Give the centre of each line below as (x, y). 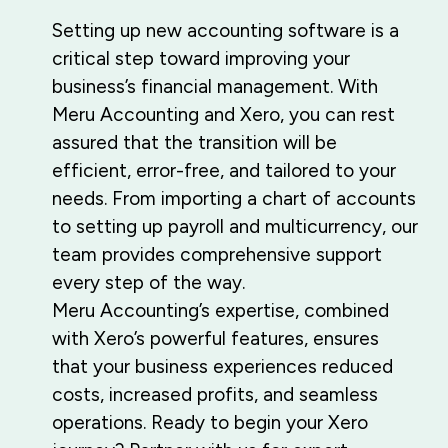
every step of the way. (148, 283)
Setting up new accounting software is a (225, 31)
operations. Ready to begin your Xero (210, 423)
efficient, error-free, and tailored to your (224, 171)
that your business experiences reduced (222, 367)
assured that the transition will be (194, 143)
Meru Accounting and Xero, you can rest (223, 115)
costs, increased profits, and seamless (215, 395)
